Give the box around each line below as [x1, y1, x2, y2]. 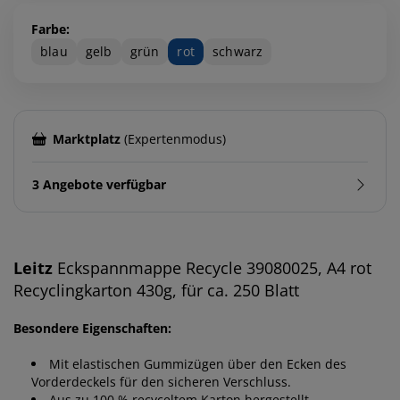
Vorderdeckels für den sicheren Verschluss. [31, 372, 291, 390]
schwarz [212, 42, 263, 60]
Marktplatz [52, 129, 121, 147]
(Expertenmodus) [120, 129, 226, 147]
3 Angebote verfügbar [32, 175, 166, 193]
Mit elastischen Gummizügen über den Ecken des [49, 354, 346, 372]
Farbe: [31, 20, 70, 37]
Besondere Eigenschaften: [13, 319, 171, 337]
